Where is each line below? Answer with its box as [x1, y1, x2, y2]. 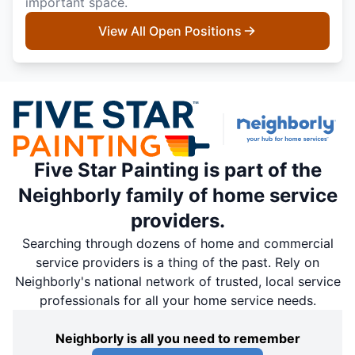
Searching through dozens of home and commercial [21, 235, 334, 251]
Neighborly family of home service [17, 183, 338, 207]
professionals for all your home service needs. [39, 292, 316, 308]
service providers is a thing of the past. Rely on [36, 254, 319, 270]
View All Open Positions [97, 23, 242, 40]
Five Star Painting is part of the [33, 158, 322, 181]
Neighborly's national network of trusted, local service [14, 273, 341, 289]
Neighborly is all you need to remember [55, 330, 300, 346]
